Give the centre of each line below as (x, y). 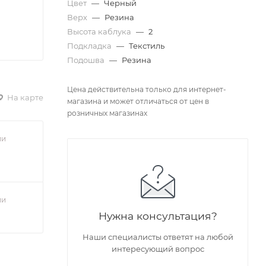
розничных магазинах (107, 113)
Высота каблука (100, 32)
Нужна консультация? (158, 216)
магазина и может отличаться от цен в (138, 102)
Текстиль (147, 46)
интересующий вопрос (158, 249)
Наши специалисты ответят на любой (158, 237)
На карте (24, 97)
